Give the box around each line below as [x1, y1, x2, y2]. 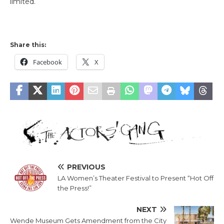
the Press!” [57, 184, 91, 192]
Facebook [33, 57, 62, 66]
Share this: [10, 40, 46, 48]
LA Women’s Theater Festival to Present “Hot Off [57, 174, 213, 182]
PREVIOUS [67, 162, 105, 171]
